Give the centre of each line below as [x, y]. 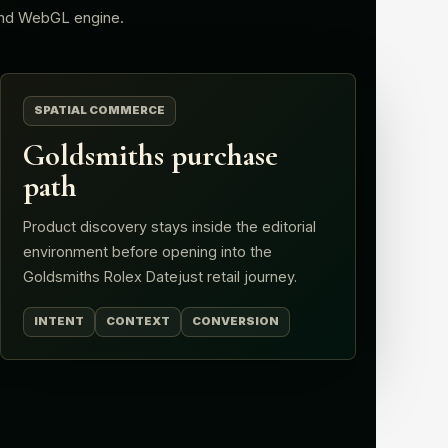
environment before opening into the [147, 251]
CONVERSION [235, 321]
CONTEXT [138, 321]
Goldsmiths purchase [150, 155]
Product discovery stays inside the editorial [169, 226]
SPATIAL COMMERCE [99, 110]
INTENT [59, 321]
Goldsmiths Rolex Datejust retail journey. [160, 276]
